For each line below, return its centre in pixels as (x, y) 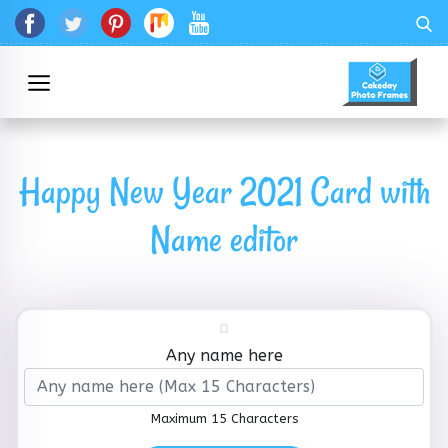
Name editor (224, 239)
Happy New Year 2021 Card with (224, 191)
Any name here (224, 355)
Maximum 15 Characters (224, 418)
